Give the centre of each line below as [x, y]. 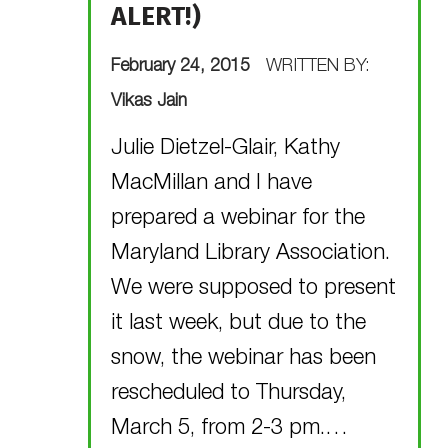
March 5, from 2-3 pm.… [230, 428]
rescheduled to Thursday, [229, 393]
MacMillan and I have [212, 183]
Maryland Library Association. [251, 253]
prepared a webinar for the [238, 218]
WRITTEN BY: [318, 67]
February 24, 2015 [183, 67]
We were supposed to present [254, 288]
